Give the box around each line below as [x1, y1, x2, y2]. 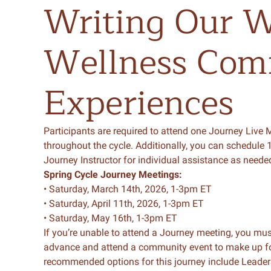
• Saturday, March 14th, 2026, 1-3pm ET [44, 183, 212, 195]
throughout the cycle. [44, 140, 135, 151]
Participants [44, 125, 97, 137]
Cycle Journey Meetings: [74, 169, 182, 180]
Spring [44, 169, 74, 180]
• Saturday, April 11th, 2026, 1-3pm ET [44, 198, 204, 209]
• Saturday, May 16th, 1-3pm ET [44, 212, 177, 224]
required [113, 125, 148, 137]
